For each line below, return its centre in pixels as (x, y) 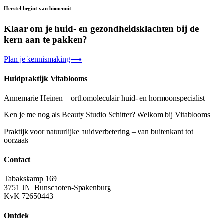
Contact (17, 159)
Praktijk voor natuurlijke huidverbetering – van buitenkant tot (98, 131)
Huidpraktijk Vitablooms (46, 79)
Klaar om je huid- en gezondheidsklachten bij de (101, 29)
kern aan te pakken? (46, 40)
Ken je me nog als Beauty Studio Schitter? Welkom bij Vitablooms (107, 114)
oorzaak (16, 140)
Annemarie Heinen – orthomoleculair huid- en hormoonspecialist (104, 98)
